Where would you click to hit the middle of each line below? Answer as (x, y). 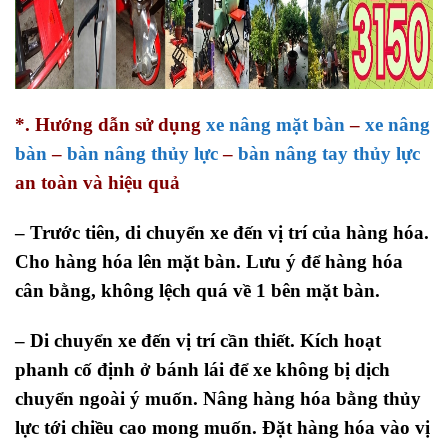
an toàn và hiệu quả (97, 182)
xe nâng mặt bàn (275, 124)
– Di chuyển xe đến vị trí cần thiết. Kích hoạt (198, 340)
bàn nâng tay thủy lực (329, 153)
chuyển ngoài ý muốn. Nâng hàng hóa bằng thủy (218, 398)
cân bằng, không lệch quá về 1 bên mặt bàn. (197, 290)
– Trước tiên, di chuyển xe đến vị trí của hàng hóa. (222, 232)
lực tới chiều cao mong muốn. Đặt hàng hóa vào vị (222, 427)
